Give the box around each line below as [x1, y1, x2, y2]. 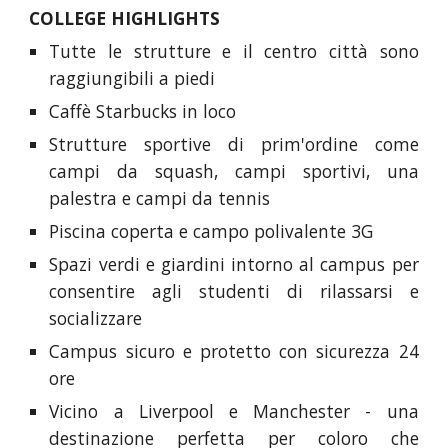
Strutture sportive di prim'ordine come [49, 132, 419, 156]
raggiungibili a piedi [49, 66, 216, 90]
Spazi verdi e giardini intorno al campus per [49, 252, 419, 276]
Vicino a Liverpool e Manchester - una [49, 399, 419, 423]
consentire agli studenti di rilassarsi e [49, 279, 419, 303]
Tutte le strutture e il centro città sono [49, 39, 419, 63]
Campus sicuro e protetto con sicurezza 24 [49, 339, 419, 363]
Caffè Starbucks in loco [49, 99, 237, 123]
